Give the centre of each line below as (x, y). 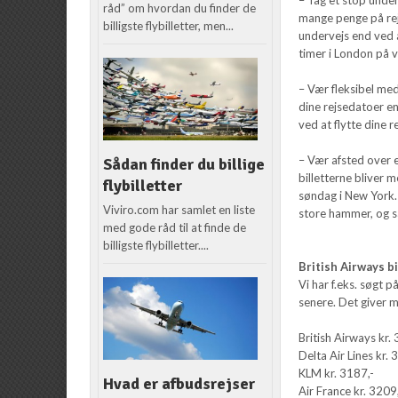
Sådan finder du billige (184, 164)
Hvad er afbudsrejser (179, 383)
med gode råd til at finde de (175, 227)
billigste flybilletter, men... (169, 26)
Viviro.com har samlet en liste (179, 210)
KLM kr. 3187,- (337, 373)
